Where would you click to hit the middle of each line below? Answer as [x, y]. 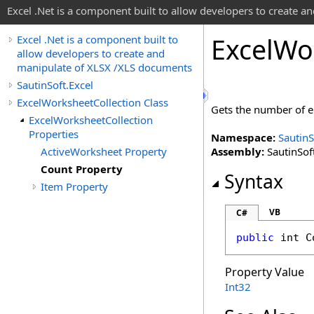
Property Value [265, 272]
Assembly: [238, 151]
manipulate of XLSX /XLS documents [104, 67]
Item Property [74, 186]
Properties [54, 134]
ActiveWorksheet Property [104, 151]
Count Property [82, 169]
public [255, 238]
